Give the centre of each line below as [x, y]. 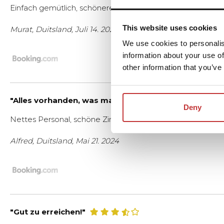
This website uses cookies [169, 27]
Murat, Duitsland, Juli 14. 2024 [64, 29]
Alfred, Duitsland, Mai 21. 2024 [64, 141]
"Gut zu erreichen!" [48, 212]
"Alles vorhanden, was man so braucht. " [91, 100]
